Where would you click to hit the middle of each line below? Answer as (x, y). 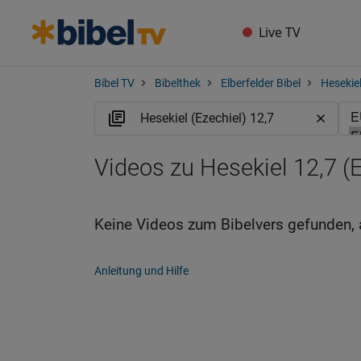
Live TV (280, 32)
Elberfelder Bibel (261, 83)
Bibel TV (114, 83)
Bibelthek (178, 83)
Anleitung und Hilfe (141, 271)
